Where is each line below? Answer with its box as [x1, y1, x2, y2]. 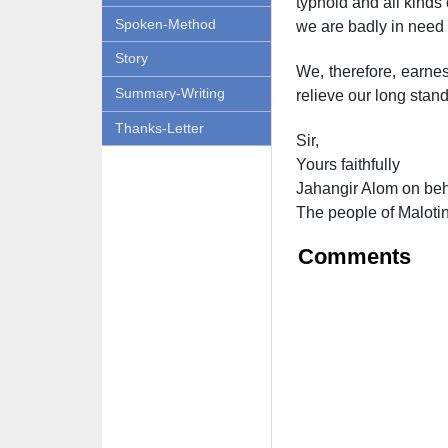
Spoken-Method [114, 15, 216, 32]
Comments [297, 244, 411, 269]
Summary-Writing [114, 85, 225, 102]
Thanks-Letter [114, 119, 204, 136]
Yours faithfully [295, 156, 400, 173]
